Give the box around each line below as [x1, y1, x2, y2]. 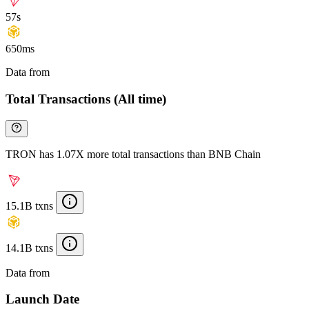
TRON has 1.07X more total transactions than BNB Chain [6, 148, 261, 160]
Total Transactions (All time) [6, 91, 166, 106]
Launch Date [6, 292, 79, 307]
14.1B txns [6, 241, 53, 254]
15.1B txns [6, 199, 53, 212]
